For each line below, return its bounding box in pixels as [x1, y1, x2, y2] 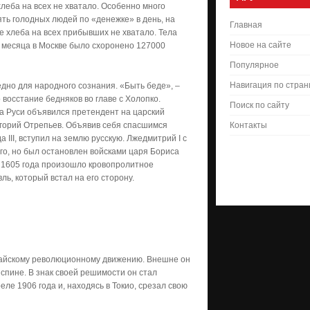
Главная [230, 20, 262, 30]
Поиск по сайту [230, 100, 289, 110]
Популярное [230, 60, 279, 70]
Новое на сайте [230, 40, 291, 50]
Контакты [230, 120, 267, 130]
